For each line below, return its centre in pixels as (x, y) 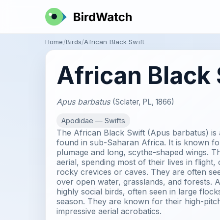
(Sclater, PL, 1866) (143, 102)
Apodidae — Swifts (93, 121)
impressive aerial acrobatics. (109, 211)
